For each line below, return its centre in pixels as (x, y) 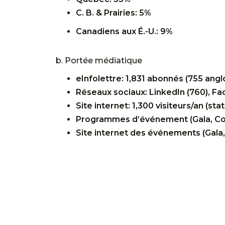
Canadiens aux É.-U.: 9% (124, 32)
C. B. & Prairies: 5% (114, 13)
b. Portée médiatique (99, 61)
